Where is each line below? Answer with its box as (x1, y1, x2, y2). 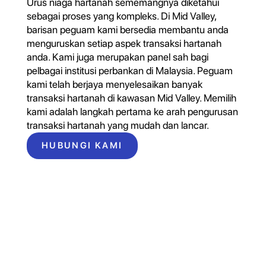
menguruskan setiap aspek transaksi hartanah (26, 37, 221, 49)
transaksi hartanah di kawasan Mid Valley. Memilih (26, 91, 236, 104)
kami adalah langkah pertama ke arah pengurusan (26, 105, 238, 118)
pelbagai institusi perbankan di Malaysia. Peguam (26, 64, 233, 77)
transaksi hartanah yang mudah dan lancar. (26, 119, 209, 131)
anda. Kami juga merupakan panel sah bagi (26, 50, 208, 63)
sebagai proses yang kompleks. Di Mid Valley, (26, 9, 216, 22)
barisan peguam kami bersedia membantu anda (26, 23, 229, 36)
